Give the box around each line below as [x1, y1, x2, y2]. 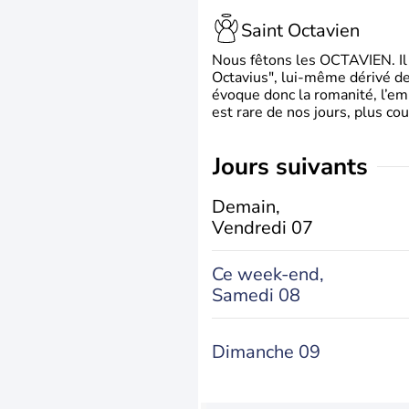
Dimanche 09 [212, 340, 320, 364]
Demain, [212, 194, 280, 219]
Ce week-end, [212, 261, 324, 287]
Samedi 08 [212, 282, 300, 308]
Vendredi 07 [212, 215, 313, 240]
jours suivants [221, 151, 368, 183]
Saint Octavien [241, 17, 360, 43]
